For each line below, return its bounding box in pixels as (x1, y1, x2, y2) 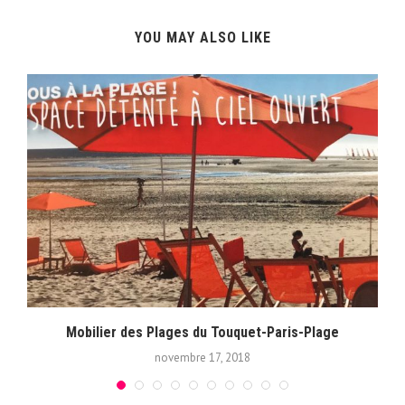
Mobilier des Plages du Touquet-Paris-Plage (66, 324, 339, 342)
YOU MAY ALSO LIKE (134, 28, 271, 46)
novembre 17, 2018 (155, 350, 250, 366)
